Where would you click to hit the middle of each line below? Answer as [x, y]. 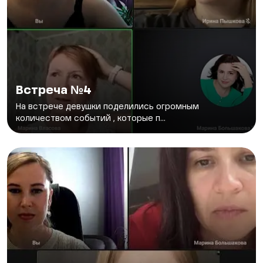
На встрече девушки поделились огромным [107, 107]
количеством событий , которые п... [91, 119]
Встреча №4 [54, 91]
